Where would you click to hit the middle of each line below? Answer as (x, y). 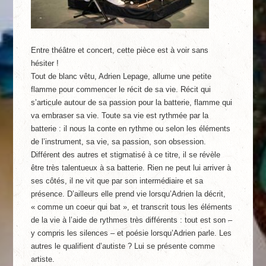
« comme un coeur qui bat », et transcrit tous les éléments (132, 207)
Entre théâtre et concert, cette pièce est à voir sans (120, 50)
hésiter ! (45, 63)
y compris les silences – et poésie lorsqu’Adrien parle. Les (132, 233)
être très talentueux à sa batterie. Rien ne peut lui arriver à (131, 168)
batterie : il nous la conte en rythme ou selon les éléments (131, 129)
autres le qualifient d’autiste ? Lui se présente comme (123, 246)
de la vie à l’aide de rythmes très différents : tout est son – (132, 220)
